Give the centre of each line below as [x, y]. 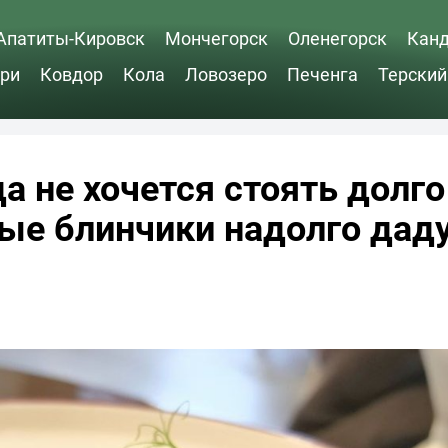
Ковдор [71, 73]
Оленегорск [337, 37]
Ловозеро [226, 73]
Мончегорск [216, 37]
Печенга [322, 73]
